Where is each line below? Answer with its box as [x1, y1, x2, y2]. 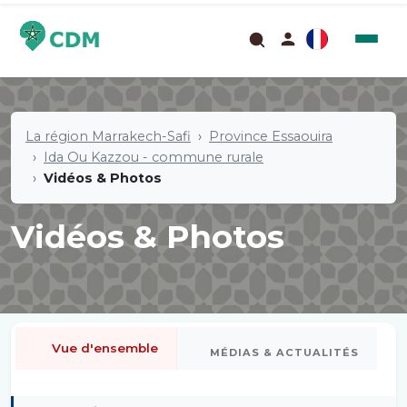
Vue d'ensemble [52, 341, 158, 355]
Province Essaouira [209, 128, 333, 144]
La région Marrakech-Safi [25, 128, 191, 144]
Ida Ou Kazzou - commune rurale [44, 149, 263, 165]
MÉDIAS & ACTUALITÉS [210, 346, 359, 359]
